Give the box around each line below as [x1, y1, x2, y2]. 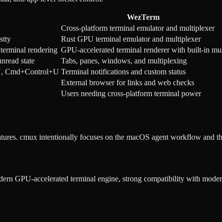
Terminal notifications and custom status [61, 67, 186, 76]
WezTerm [127, 12, 160, 21]
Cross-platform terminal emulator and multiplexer [61, 23, 215, 32]
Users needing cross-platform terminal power [61, 89, 201, 98]
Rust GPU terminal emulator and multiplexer [61, 34, 201, 43]
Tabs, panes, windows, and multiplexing [61, 56, 187, 65]
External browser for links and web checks [61, 78, 194, 87]
